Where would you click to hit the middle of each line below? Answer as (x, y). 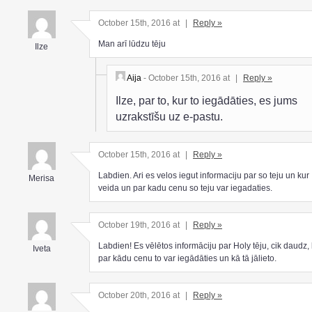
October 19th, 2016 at (140, 225)
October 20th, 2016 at (140, 295)
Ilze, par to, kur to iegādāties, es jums (206, 100)
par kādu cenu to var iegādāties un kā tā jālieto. (187, 258)
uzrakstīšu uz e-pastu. (169, 116)
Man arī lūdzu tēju (132, 44)
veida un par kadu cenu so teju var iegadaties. (185, 188)
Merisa (41, 179)
